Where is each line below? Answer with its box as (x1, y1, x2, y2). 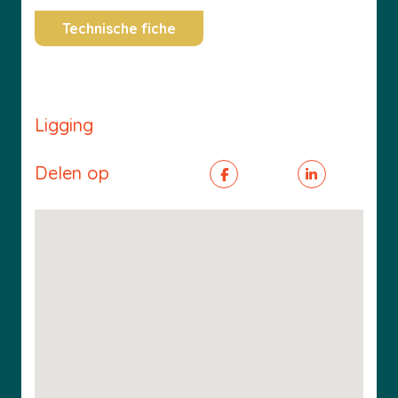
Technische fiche (62, 20, 176, 37)
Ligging (35, 114, 93, 136)
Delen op (35, 162, 109, 184)
